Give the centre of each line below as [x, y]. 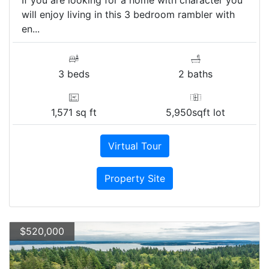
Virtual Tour [134, 146]
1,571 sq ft [74, 112]
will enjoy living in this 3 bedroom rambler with [128, 14]
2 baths [195, 74]
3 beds [74, 74]
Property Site [134, 178]
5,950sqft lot [195, 112]
